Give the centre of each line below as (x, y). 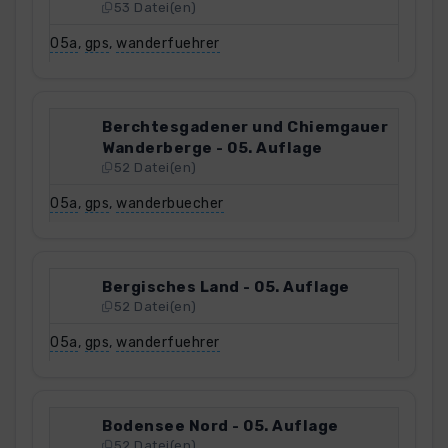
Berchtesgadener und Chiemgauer (245, 126)
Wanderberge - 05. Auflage (212, 147)
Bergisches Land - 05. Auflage (226, 286)
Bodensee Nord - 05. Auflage (220, 425)
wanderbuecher (170, 203)
